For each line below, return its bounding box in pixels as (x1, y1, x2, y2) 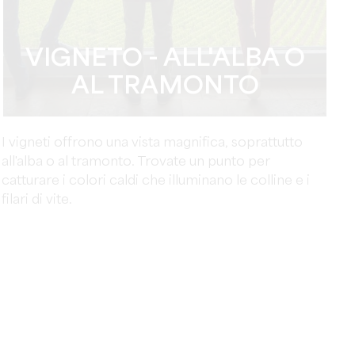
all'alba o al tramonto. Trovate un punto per (2, 155, 271, 169)
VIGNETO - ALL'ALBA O (25, 47, 305, 71)
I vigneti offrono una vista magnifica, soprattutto (2, 136, 303, 150)
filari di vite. (2, 193, 73, 207)
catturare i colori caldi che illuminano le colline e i (2, 174, 311, 188)
